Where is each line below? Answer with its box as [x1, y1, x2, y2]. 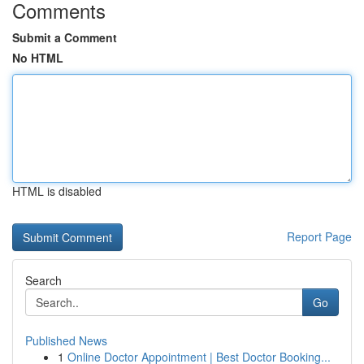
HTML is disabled [12, 183, 102, 199]
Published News [25, 332, 107, 349]
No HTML [12, 50, 63, 66]
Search [25, 272, 62, 288]
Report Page [287, 228, 352, 245]
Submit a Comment [12, 29, 117, 45]
